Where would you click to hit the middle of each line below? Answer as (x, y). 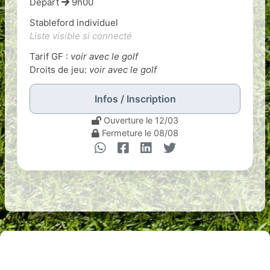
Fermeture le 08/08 (139, 133)
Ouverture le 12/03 (140, 120)
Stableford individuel (74, 23)
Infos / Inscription (135, 99)
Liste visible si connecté (81, 36)
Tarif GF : (50, 56)
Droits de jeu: (59, 70)
